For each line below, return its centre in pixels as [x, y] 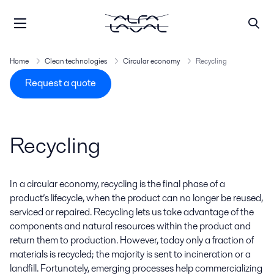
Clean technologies [76, 61]
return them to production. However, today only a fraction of [132, 240]
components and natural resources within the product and [130, 226]
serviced [27, 212]
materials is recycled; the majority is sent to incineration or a [130, 254]
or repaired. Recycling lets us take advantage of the [149, 212]
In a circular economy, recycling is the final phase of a [117, 184]
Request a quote [61, 83]
